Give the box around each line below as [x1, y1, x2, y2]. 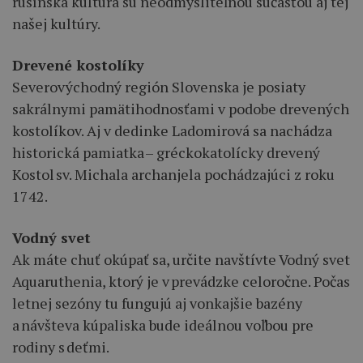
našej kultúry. [12, 13, 100, 33]
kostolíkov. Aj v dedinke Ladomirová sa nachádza [12, 120, 332, 140]
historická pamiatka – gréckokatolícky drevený [12, 142, 320, 162]
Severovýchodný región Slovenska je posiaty [12, 76, 305, 96]
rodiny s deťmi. [12, 336, 109, 357]
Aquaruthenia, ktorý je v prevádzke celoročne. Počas [12, 271, 350, 291]
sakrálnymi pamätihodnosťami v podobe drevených [12, 98, 349, 118]
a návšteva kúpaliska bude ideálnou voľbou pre [12, 314, 314, 335]
